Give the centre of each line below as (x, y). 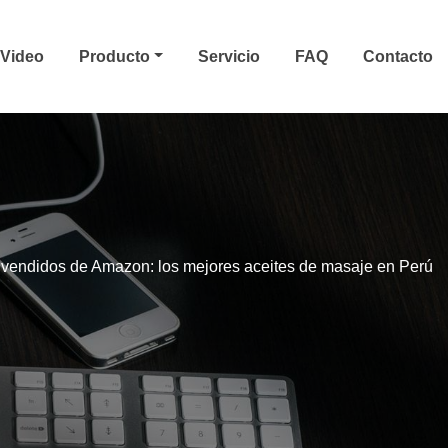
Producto (117, 56)
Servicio (229, 56)
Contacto (398, 56)
